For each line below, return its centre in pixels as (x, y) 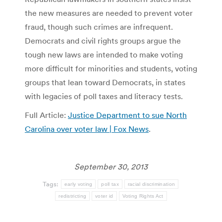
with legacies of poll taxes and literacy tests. (104, 96)
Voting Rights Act (143, 196)
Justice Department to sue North (127, 115)
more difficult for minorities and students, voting (111, 68)
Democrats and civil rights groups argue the (103, 40)
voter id (104, 196)
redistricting (73, 196)
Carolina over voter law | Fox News (87, 129)
